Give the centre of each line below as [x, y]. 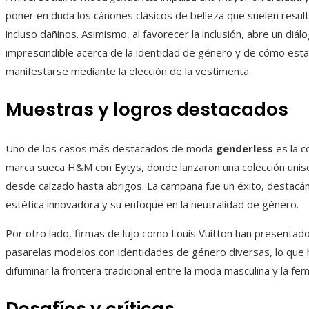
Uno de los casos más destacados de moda [111, 149]
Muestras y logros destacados [147, 110]
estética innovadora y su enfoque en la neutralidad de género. [152, 205]
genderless [245, 149]
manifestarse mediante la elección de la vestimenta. [128, 71]
